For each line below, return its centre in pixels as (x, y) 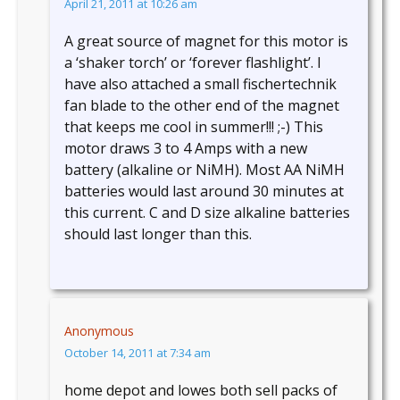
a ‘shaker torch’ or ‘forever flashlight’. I (193, 63)
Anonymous (99, 331)
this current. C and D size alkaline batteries (207, 213)
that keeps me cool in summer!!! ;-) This (194, 127)
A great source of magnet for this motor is (206, 42)
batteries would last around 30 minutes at (204, 192)
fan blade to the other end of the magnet (202, 106)
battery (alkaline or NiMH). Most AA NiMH (204, 170)
